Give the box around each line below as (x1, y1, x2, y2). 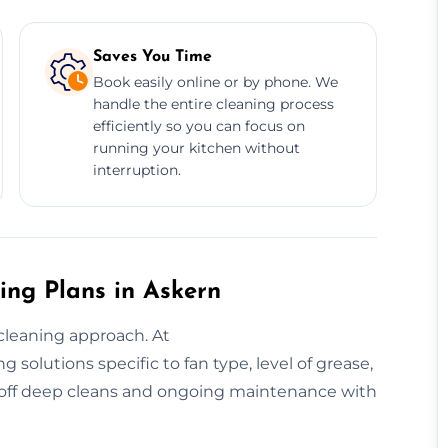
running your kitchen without (92, 138, 300, 157)
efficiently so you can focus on (92, 116, 305, 135)
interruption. (92, 160, 181, 179)
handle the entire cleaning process (92, 94, 334, 113)
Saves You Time (92, 48, 212, 65)
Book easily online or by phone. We (92, 72, 338, 91)
